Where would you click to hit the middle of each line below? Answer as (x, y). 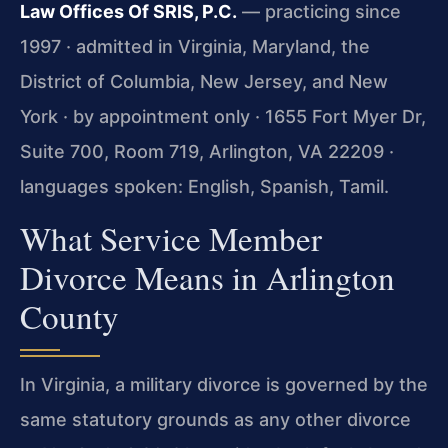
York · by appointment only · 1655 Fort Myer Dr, (223, 117)
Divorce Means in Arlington (207, 276)
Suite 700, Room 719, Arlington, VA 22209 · (207, 152)
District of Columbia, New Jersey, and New (204, 82)
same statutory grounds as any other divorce (215, 419)
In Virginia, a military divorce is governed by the (224, 384)
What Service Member (171, 237)
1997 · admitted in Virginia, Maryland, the (195, 47)
